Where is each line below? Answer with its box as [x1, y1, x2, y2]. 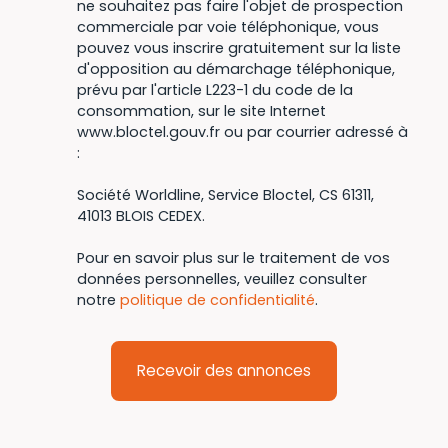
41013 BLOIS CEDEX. [77, 205, 205, 226]
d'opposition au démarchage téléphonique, [77, 58, 395, 79]
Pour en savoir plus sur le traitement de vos [77, 247, 390, 268]
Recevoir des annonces [137, 359, 311, 381]
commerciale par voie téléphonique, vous [77, 16, 379, 37]
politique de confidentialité [120, 289, 315, 310]
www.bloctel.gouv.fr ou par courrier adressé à [77, 121, 408, 142]
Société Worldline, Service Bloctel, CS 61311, [77, 184, 374, 205]
